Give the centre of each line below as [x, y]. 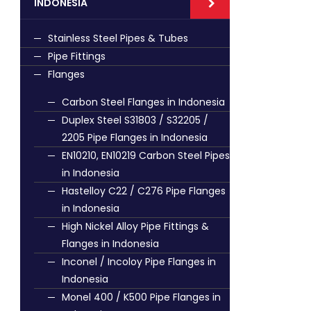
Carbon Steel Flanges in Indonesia [143, 102]
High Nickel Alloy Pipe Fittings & [135, 226]
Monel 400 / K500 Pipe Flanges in [141, 297]
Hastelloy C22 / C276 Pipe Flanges [144, 191]
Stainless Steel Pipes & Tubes [118, 38]
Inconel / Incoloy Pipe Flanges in [139, 262]
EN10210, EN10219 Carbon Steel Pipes [146, 155]
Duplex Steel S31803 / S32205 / [135, 120]
